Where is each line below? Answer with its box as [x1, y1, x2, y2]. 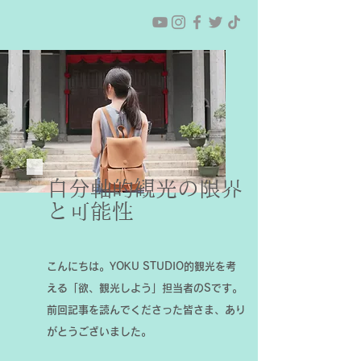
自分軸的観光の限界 [47, 177, 243, 199]
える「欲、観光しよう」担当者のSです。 [47, 283, 243, 293]
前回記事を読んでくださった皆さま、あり [47, 305, 246, 315]
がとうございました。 [47, 326, 151, 337]
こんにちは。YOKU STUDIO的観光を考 [47, 261, 236, 272]
